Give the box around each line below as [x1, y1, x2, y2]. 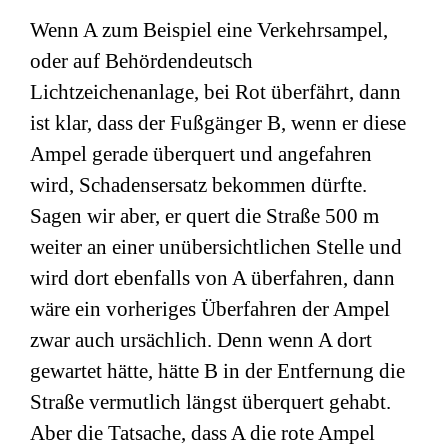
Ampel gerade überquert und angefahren [30, 142, 372, 166]
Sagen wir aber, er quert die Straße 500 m [30, 204, 379, 228]
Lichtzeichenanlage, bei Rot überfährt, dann [30, 80, 401, 104]
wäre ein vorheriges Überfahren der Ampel [30, 297, 390, 321]
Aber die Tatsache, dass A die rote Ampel [30, 421, 375, 445]
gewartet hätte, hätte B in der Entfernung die [30, 359, 405, 383]
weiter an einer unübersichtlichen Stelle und [30, 235, 402, 259]
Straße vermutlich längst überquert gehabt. [30, 390, 391, 414]
